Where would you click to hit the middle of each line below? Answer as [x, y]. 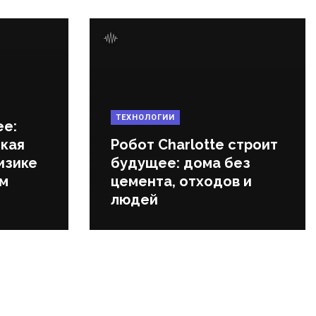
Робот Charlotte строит [194, 145]
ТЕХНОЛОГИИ [145, 117]
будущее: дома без [181, 163]
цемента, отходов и [181, 181]
